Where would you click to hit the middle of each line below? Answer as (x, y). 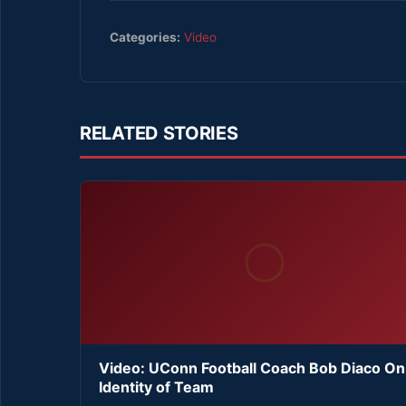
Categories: (145, 37)
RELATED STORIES (159, 133)
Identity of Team (156, 387)
